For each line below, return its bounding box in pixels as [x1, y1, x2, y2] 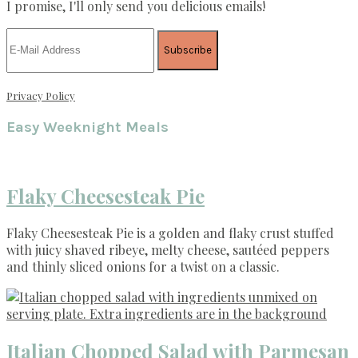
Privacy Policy [6, 88, 75, 102]
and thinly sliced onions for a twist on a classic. [6, 258, 280, 276]
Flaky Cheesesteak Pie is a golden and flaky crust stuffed [6, 225, 334, 242]
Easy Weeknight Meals [6, 117, 169, 136]
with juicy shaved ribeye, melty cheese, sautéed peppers [6, 241, 329, 259]
